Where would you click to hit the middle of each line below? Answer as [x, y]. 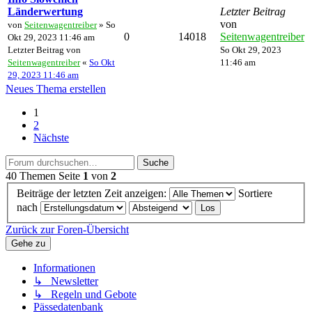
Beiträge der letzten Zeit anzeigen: [93, 194]
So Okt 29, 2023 [251, 49]
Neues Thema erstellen [56, 88]
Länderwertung [45, 11]
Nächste [51, 137]
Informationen [64, 268]
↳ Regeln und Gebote [85, 295]
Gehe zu [28, 244]
